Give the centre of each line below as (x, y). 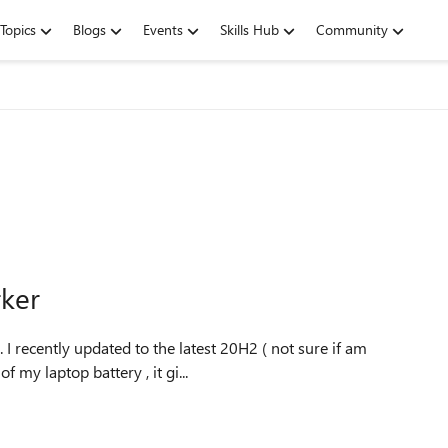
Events (163, 29)
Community (352, 29)
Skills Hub (249, 29)
